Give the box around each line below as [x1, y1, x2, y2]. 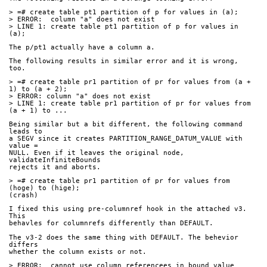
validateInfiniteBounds [9, 156, 101, 164]
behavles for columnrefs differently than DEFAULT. [9, 219, 213, 228]
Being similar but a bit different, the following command [9, 120, 243, 129]
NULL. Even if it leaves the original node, [9, 149, 184, 157]
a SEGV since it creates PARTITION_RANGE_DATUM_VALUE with [9, 135, 243, 143]
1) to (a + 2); [9, 85, 67, 94]
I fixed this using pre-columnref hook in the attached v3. [9, 205, 247, 213]
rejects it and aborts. [9, 163, 101, 172]
